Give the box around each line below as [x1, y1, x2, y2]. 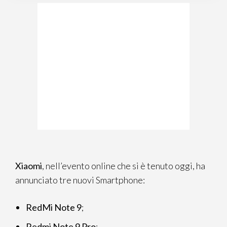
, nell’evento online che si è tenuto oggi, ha [42, 160, 205, 171]
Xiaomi [15, 160, 42, 171]
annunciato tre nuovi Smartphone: [15, 174, 145, 185]
